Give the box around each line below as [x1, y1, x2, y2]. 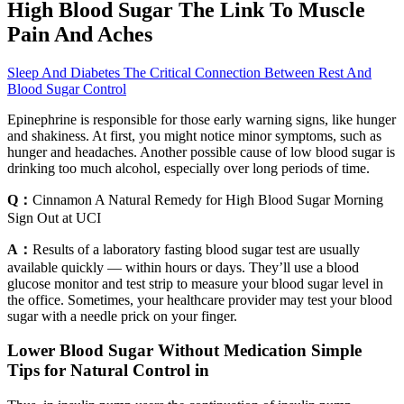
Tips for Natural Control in [7, 361, 209, 381]
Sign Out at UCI [7, 209, 101, 225]
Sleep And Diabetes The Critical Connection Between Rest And [7, 64, 372, 80]
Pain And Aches [7, 22, 152, 46]
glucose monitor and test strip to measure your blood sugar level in [7, 275, 383, 291]
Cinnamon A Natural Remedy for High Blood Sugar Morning [32, 191, 383, 207]
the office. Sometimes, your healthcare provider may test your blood [7, 291, 392, 308]
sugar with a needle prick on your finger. [7, 308, 237, 324]
